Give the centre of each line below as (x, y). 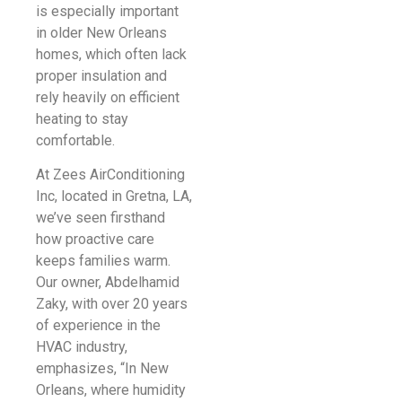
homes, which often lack (111, 55)
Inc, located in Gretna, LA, (114, 197)
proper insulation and (101, 76)
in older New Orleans (101, 33)
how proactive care (95, 240)
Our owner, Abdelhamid (108, 283)
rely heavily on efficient (108, 98)
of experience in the (98, 326)
